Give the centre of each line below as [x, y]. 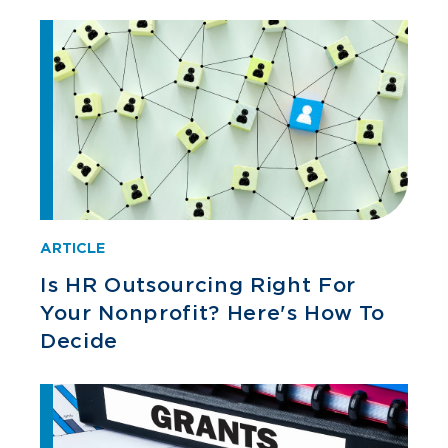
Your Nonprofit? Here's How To [213, 313]
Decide [79, 341]
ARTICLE [72, 248]
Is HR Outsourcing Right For [198, 285]
